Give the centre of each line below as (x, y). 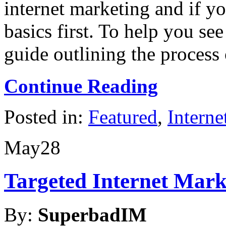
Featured (123, 117)
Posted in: (46, 117)
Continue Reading (81, 86)
